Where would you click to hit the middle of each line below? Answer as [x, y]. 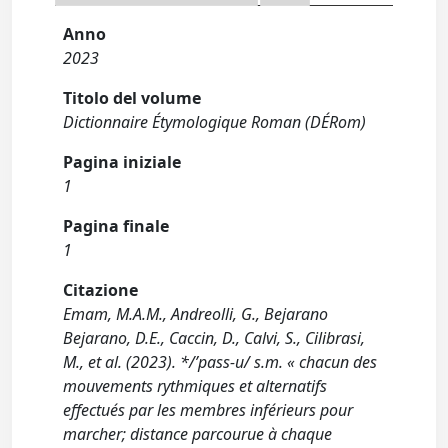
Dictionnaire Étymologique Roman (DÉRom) [215, 122]
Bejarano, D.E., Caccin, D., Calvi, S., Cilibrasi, [214, 338]
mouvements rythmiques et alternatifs [195, 386]
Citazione [101, 290]
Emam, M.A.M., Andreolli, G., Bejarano [196, 314]
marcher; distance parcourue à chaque [198, 434]
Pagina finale [116, 226]
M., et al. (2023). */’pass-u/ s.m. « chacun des [220, 362]
